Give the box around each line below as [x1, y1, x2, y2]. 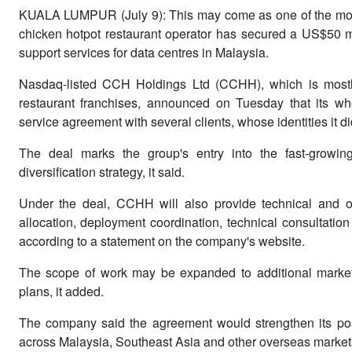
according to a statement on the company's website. [18, 231, 305, 250]
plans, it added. [18, 281, 104, 300]
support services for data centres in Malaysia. [18, 42, 269, 61]
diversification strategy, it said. [18, 162, 185, 181]
